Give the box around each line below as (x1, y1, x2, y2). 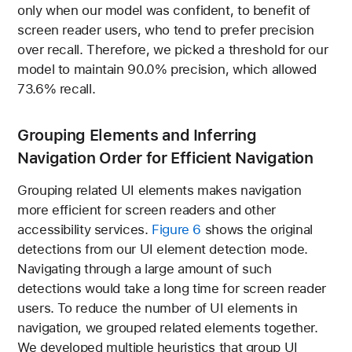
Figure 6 (152, 221, 202, 237)
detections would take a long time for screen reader (17, 280, 326, 296)
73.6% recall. (17, 81, 96, 97)
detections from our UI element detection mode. (17, 240, 308, 257)
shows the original (201, 221, 313, 237)
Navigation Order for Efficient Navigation (17, 148, 313, 168)
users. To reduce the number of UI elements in (17, 299, 298, 316)
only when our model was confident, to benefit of (17, 2, 311, 19)
